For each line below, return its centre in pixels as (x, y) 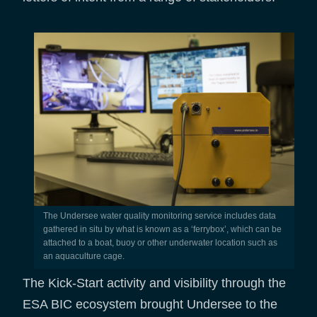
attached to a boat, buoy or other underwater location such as (160, 242)
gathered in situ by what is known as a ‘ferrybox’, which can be (162, 229)
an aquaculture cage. (83, 256)
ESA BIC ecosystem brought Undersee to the (150, 304)
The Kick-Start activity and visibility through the (154, 283)
